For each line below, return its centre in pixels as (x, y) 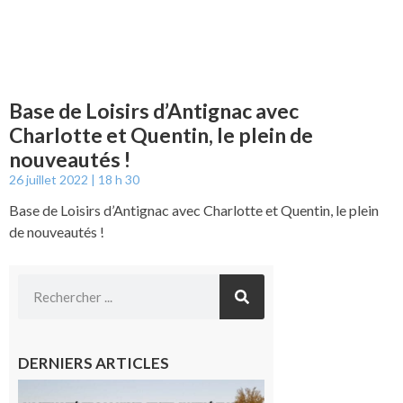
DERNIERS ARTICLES (94, 363)
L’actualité (304, 388)
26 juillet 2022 (50, 179)
